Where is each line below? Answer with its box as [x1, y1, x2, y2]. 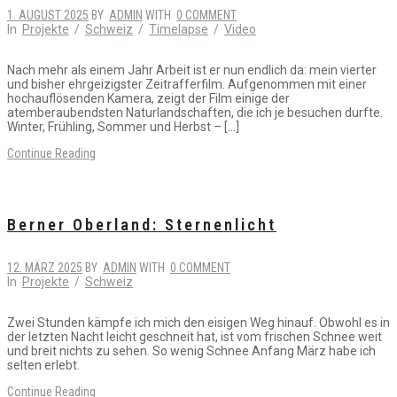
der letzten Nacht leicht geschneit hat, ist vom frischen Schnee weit [7, 329, 382, 344]
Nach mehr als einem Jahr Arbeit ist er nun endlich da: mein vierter [7, 62, 377, 77]
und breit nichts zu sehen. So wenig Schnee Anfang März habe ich [7, 343, 376, 358]
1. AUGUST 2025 [7, 7, 89, 22]
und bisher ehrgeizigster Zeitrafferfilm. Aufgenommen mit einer [7, 76, 367, 91]
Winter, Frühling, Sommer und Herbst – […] [7, 119, 239, 134]
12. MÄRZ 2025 [7, 260, 82, 275]
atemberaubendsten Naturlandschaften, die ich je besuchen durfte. [7, 105, 383, 120]
